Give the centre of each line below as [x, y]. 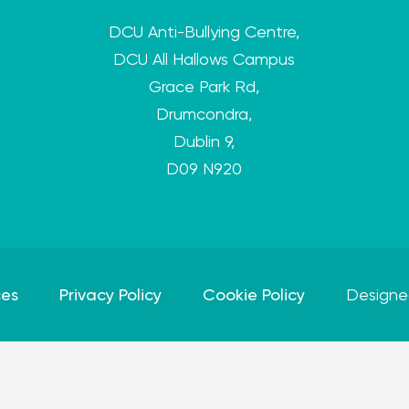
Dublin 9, [204, 141]
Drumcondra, [204, 114]
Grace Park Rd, [204, 86]
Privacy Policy [110, 294]
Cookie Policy [253, 294]
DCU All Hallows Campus [204, 59]
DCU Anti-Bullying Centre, [204, 31]
